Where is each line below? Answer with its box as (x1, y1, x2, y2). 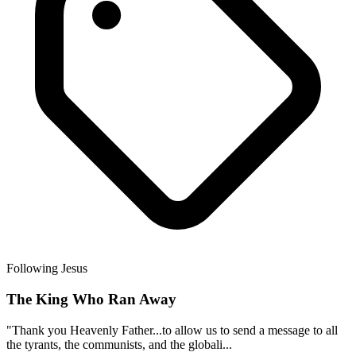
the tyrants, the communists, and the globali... (6, 337, 232, 351)
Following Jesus (6, 261, 87, 276)
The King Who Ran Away (6, 290, 176, 308)
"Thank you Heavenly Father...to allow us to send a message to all (6, 323, 338, 337)
